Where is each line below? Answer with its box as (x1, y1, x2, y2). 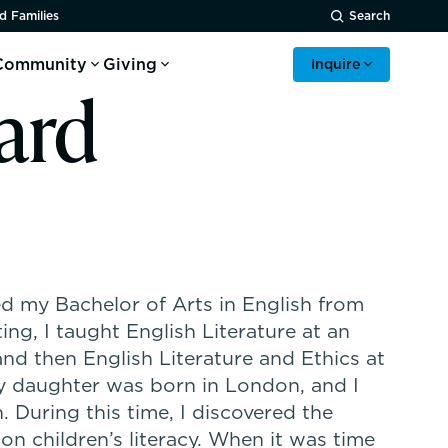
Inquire (311, 53, 361, 74)
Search (349, 7, 391, 24)
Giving (102, 53, 157, 75)
